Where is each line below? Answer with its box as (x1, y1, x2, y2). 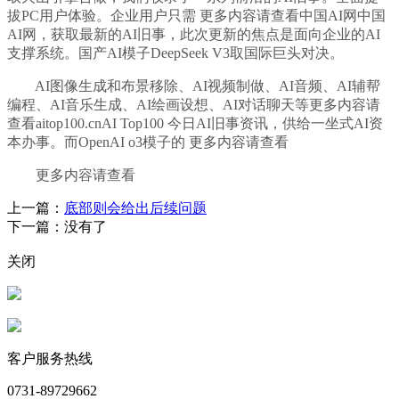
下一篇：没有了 (7, 219, 107, 235)
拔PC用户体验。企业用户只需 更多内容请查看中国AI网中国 (7, 8, 386, 24)
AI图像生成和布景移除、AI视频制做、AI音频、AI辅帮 (7, 78, 380, 94)
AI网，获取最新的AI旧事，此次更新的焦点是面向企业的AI (7, 27, 380, 43)
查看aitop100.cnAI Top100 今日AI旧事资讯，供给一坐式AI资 (7, 116, 383, 132)
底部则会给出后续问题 (64, 200, 207, 216)
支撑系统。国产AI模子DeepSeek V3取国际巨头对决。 (7, 45, 344, 61)
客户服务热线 (7, 351, 93, 367)
